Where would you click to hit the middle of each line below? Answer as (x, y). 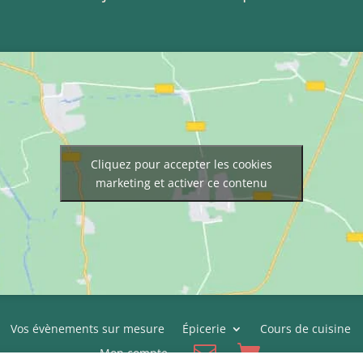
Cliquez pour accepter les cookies (181, 164)
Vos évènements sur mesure (87, 328)
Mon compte (133, 352)
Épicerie (204, 328)
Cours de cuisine (305, 328)
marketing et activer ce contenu (181, 182)
